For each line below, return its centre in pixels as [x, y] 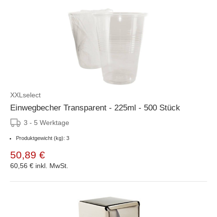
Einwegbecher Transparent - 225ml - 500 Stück [95, 108]
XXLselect [25, 95]
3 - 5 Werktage [46, 122]
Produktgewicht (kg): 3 [43, 138]
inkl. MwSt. [52, 165]
